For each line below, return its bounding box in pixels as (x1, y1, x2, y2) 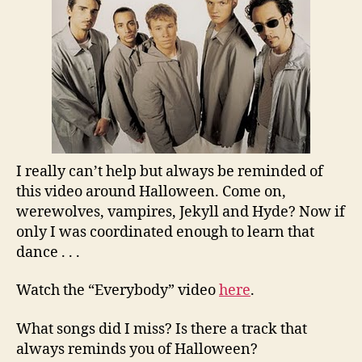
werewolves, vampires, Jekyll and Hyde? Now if (16, 202, 345, 221)
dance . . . (16, 242, 80, 262)
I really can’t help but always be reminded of (16, 162, 323, 181)
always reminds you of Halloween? (16, 339, 258, 359)
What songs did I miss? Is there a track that (16, 319, 307, 339)
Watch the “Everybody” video (16, 281, 219, 300)
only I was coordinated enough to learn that (16, 222, 314, 242)
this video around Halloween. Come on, (16, 182, 286, 201)
